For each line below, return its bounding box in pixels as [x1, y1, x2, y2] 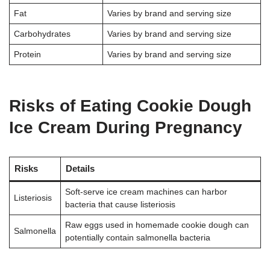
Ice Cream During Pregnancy [9, 118, 242, 137]
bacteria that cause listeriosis [64, 199, 175, 209]
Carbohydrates [13, 29, 71, 39]
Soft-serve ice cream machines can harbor [64, 187, 227, 196]
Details [65, 163, 95, 174]
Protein [13, 49, 41, 59]
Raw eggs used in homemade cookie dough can [64, 220, 249, 230]
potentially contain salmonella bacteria [64, 233, 210, 242]
